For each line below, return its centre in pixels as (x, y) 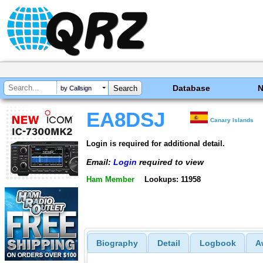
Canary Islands (232, 120)
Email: (100, 162)
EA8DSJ (126, 120)
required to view (170, 162)
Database (192, 88)
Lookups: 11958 (172, 180)
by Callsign (76, 88)
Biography (117, 243)
